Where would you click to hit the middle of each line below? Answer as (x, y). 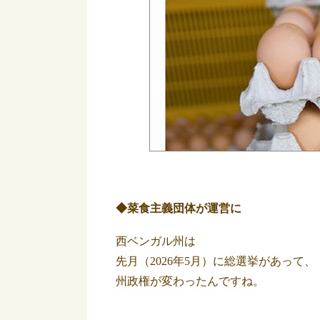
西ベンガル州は (156, 241)
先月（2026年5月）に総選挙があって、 (216, 261)
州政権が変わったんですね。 (190, 281)
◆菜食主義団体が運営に (179, 208)
